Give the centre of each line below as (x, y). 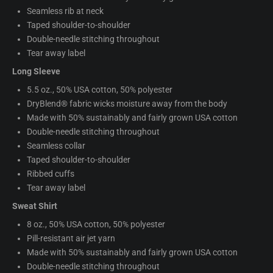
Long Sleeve (36, 71)
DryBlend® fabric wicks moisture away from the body (127, 103)
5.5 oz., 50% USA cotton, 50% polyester (100, 89)
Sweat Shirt (35, 206)
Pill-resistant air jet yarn (71, 238)
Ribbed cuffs (51, 173)
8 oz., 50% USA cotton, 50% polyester (96, 224)
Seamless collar (56, 145)
